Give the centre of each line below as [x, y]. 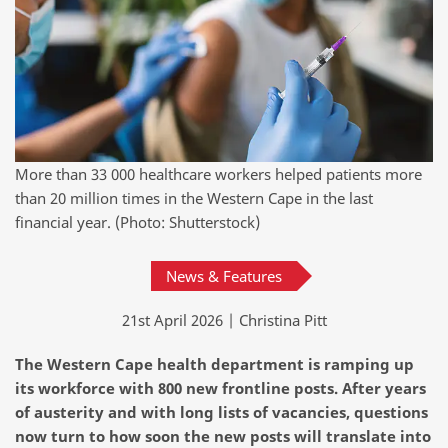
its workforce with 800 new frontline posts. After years [220, 387]
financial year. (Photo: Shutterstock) [137, 221]
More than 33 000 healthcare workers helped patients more [218, 173]
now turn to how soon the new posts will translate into [223, 435]
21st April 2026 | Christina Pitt [224, 319]
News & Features [224, 275]
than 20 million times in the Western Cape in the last [194, 197]
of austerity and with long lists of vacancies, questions [221, 411]
